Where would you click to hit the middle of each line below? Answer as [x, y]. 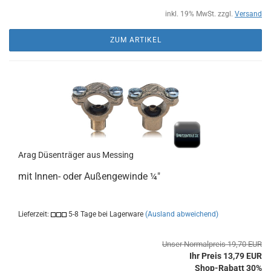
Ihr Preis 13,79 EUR [226, 256]
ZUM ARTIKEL [135, 40]
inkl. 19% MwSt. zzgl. [200, 14]
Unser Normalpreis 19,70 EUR [212, 244]
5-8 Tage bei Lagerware [105, 214]
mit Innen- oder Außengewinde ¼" [89, 176]
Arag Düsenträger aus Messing [76, 155]
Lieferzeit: [34, 214]
